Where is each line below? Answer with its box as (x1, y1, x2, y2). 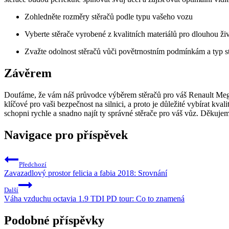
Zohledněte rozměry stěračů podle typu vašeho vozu (25, 12, 193, 21)
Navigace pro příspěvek (4, 128, 128, 142)
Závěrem (4, 66, 52, 80)
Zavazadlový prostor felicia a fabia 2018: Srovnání (4, 168, 167, 177)
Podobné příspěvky (4, 213, 104, 227)
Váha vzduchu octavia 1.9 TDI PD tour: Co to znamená (4, 194, 185, 203)
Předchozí (19, 160, 47, 168)
